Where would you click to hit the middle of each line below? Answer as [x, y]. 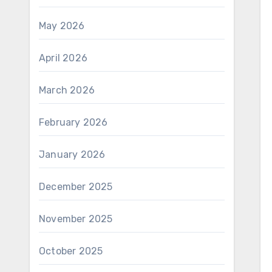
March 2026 [67, 90]
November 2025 [76, 219]
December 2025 [76, 187]
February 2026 [73, 122]
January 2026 [72, 155]
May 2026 [62, 26]
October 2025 [71, 251]
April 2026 [63, 58]
